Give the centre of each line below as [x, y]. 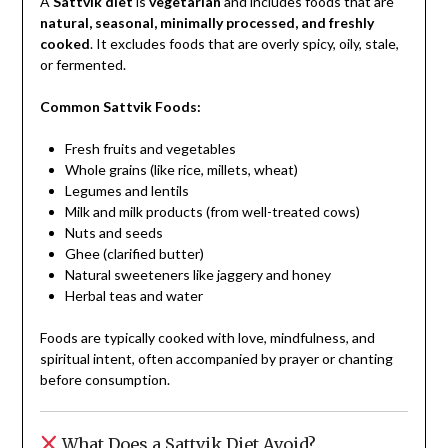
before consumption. [104, 380]
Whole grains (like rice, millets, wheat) [181, 170]
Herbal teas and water [133, 296]
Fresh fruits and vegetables [150, 149]
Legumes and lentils [126, 191]
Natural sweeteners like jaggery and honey [197, 275]
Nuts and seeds [113, 233]
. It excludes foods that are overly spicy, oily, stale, [244, 44]
